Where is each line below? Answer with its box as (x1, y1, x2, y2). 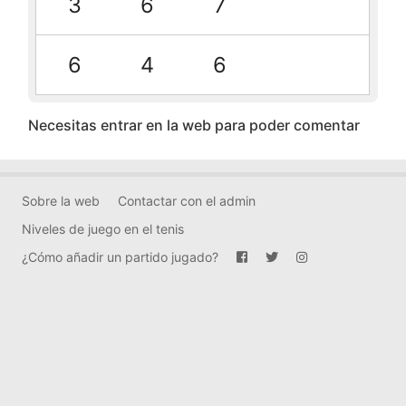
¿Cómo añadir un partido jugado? (22, 248, 218, 265)
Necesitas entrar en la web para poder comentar (27, 115, 360, 134)
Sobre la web (22, 192, 100, 208)
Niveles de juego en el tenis (22, 220, 184, 237)
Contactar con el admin (118, 192, 256, 208)
